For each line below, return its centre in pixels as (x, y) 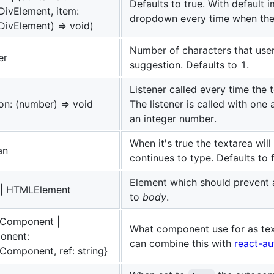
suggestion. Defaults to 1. (189, 65)
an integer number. (173, 119)
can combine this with (182, 244)
